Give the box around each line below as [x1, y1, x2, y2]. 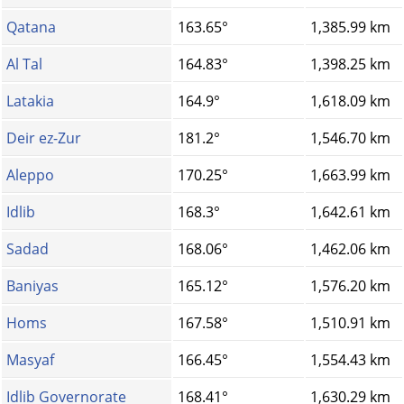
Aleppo [6, 165, 54, 186]
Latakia [6, 91, 54, 112]
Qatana [6, 17, 56, 38]
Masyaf [6, 350, 54, 371]
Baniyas [6, 276, 59, 297]
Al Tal [6, 54, 42, 75]
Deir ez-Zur [6, 128, 81, 149]
